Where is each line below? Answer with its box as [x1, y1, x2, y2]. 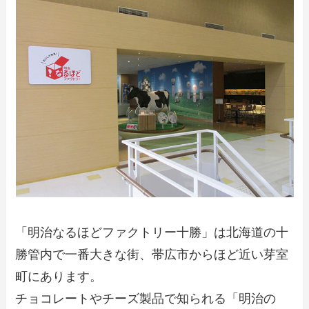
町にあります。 [15, 270, 103, 284]
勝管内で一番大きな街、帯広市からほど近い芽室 [15, 248, 289, 262]
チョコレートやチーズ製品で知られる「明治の [15, 292, 277, 306]
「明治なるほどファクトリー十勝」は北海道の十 [15, 226, 289, 240]
